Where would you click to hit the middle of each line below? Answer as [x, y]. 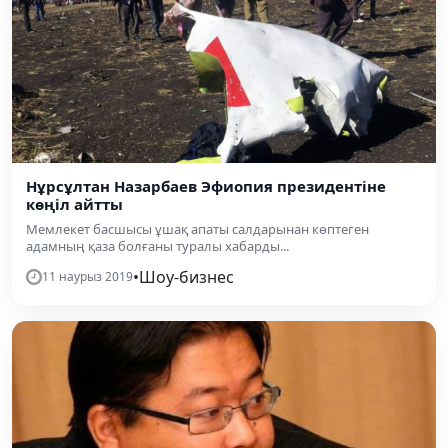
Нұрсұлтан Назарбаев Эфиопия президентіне [206, 185]
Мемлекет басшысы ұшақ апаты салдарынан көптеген [197, 228]
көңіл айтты [74, 203]
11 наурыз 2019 [87, 276]
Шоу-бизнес [186, 276]
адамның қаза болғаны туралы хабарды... [157, 245]
